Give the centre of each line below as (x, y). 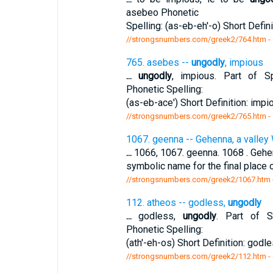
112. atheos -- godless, (177, 203)
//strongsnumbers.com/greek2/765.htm (196, 116)
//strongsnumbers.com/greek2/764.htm (196, 39)
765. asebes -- (158, 62)
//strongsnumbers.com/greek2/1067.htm (198, 179)
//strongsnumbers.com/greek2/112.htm (196, 256)
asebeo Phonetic (162, 12)
